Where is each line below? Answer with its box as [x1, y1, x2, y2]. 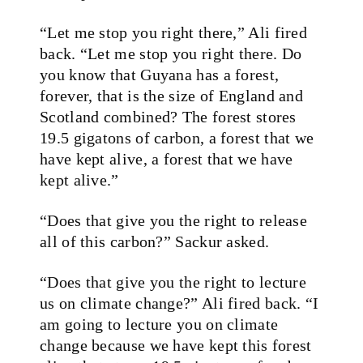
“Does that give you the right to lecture [40, 272, 306, 291]
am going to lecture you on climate [40, 314, 279, 333]
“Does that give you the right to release [40, 211, 307, 229]
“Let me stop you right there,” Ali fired [40, 23, 307, 41]
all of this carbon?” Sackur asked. [40, 232, 270, 250]
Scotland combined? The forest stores [40, 107, 297, 126]
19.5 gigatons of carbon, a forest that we [40, 128, 314, 147]
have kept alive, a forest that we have [40, 149, 293, 168]
